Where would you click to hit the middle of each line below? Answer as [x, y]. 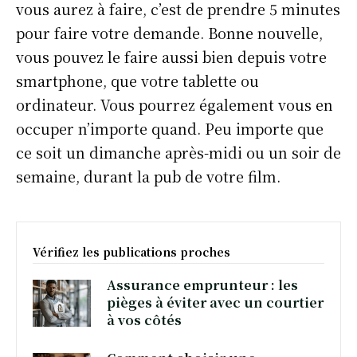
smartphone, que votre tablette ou [137, 80]
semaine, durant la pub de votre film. [150, 176]
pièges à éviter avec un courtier [216, 302]
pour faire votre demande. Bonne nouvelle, [169, 33]
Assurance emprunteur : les [203, 285]
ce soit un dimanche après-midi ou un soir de [178, 152]
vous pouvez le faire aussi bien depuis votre [171, 57]
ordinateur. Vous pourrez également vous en [175, 104]
